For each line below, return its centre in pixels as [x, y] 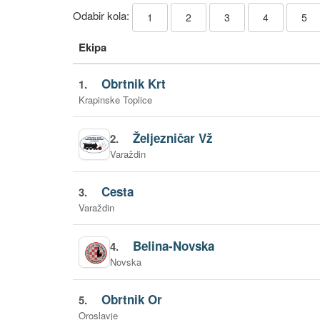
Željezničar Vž [173, 137]
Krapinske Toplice [115, 100]
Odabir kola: [102, 16]
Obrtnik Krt [134, 84]
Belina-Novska [174, 245]
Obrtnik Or [132, 299]
